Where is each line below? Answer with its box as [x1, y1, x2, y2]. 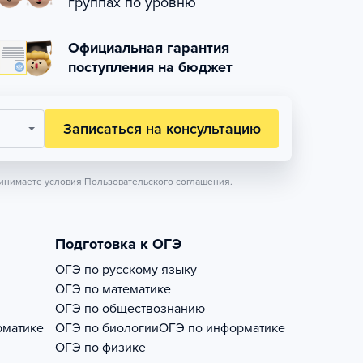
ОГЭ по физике [55, 340, 146, 356]
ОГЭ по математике [55, 281, 171, 297]
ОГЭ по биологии [55, 320, 159, 336]
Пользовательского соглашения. [84, 176, 233, 187]
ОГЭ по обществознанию [55, 301, 205, 317]
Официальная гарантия [68, 39, 229, 57]
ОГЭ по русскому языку [55, 262, 197, 278]
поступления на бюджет [68, 58, 233, 76]
